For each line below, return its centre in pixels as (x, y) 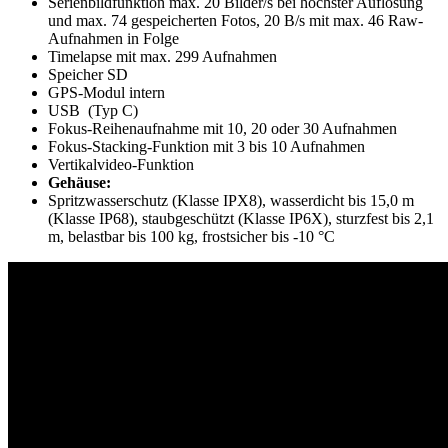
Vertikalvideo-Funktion (121, 164)
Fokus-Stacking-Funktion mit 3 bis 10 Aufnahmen (206, 146)
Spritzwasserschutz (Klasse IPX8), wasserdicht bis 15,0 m (231, 200)
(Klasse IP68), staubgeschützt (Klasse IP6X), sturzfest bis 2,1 (241, 218)
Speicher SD (88, 74)
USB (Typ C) (93, 110)
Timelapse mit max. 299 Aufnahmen (162, 56)
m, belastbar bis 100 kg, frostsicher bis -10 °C (191, 236)
